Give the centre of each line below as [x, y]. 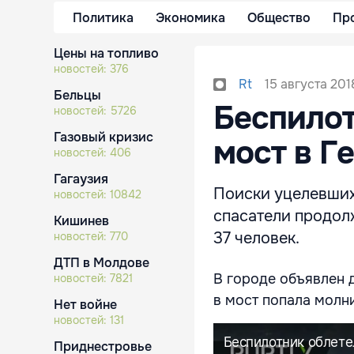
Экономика [190, 17]
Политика [103, 17]
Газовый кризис [104, 137]
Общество [279, 17]
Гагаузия [81, 179]
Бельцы [77, 95]
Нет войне [85, 305]
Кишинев [81, 221]
